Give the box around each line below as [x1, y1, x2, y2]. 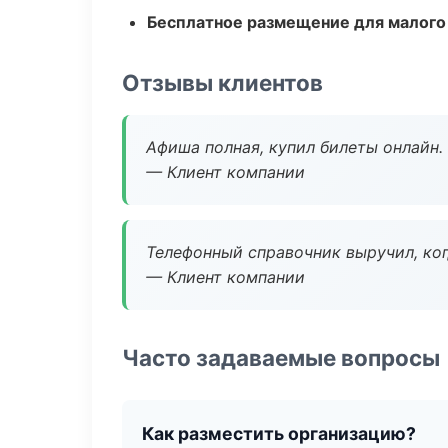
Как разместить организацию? [142, 423, 416, 444]
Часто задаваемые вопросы [122, 344, 440, 371]
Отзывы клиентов [122, 69, 323, 96]
